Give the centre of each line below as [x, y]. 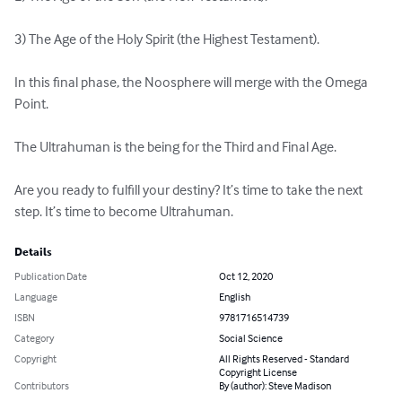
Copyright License [258, 372]
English [235, 297]
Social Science [251, 338]
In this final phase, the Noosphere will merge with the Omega [192, 82]
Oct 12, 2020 [246, 276]
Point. [31, 104]
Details [33, 253]
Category [34, 338]
